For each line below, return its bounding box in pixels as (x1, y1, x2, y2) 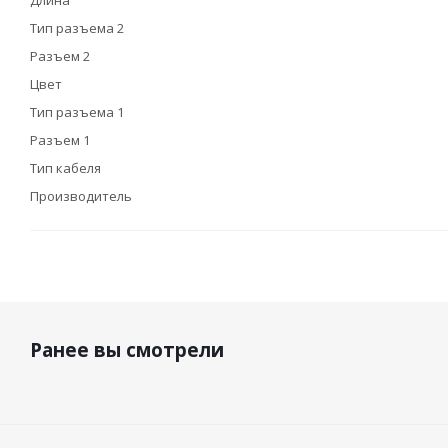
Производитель (30, 187, 132, 205)
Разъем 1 (30, 131, 90, 149)
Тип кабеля (30, 159, 101, 177)
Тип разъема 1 (30, 103, 124, 121)
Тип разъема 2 (30, 19, 124, 37)
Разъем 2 (30, 47, 90, 65)
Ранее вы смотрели (30, 337, 224, 363)
